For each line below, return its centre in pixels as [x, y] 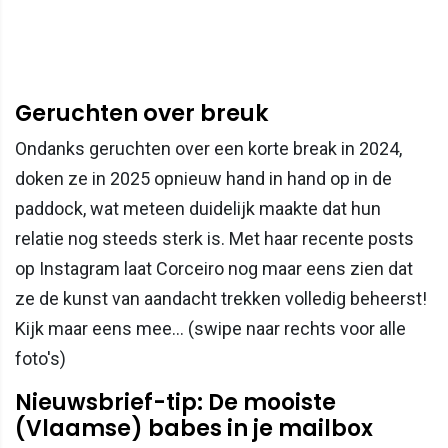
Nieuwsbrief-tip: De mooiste [175, 402]
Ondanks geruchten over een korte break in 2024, [208, 148]
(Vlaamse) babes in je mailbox [194, 428]
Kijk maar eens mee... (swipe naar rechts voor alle [210, 328]
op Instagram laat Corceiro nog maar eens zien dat [214, 268]
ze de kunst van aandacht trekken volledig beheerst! [221, 298]
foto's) [40, 358]
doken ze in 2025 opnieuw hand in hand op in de [203, 178]
